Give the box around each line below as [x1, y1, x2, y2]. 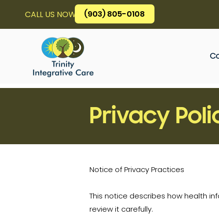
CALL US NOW [24, 9, 76, 20]
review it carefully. [89, 204, 153, 214]
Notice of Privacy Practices [89, 164, 184, 175]
